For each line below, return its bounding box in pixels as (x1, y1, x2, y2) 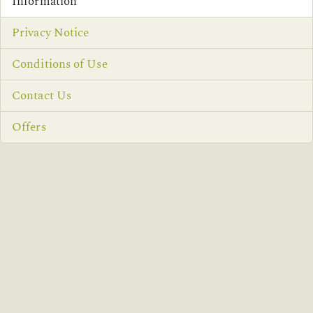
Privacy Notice (12, 23, 89, 42)
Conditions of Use (12, 54, 108, 73)
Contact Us (12, 86, 71, 105)
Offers (12, 117, 46, 136)
